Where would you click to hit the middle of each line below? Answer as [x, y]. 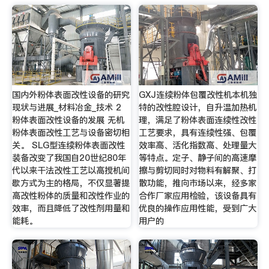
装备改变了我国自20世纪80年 [69, 158]
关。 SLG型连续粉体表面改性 [68, 146]
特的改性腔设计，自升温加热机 [198, 108]
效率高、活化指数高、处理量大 [198, 146]
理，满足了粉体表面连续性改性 [198, 120]
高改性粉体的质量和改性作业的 [71, 196]
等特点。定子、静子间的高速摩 [198, 158]
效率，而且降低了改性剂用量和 [71, 209]
